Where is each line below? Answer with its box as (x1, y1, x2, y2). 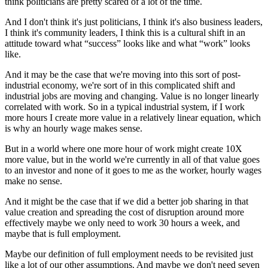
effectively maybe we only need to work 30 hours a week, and (5, 217, 240, 228)
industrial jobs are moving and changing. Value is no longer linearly (5, 90, 259, 101)
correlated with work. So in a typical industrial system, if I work (5, 101, 245, 112)
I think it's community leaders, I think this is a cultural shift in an (5, 27, 245, 38)
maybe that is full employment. (5, 228, 121, 239)
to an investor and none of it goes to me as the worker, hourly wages (5, 165, 261, 175)
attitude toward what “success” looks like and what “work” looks (5, 38, 250, 48)
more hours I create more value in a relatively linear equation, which (5, 112, 261, 123)
